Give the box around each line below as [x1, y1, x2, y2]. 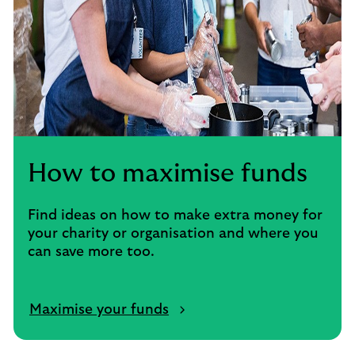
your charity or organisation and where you [28, 227, 319, 241]
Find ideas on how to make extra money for [28, 208, 323, 223]
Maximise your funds [29, 303, 169, 317]
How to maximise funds [28, 161, 307, 186]
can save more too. [28, 245, 155, 259]
